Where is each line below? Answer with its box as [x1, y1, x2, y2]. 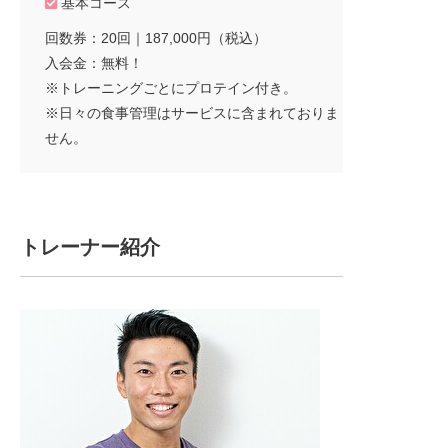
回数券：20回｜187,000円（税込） [45, 29, 267, 46]
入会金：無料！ [45, 54, 143, 71]
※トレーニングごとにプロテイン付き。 [45, 79, 297, 96]
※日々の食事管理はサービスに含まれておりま [45, 104, 339, 121]
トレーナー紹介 [20, 235, 160, 258]
